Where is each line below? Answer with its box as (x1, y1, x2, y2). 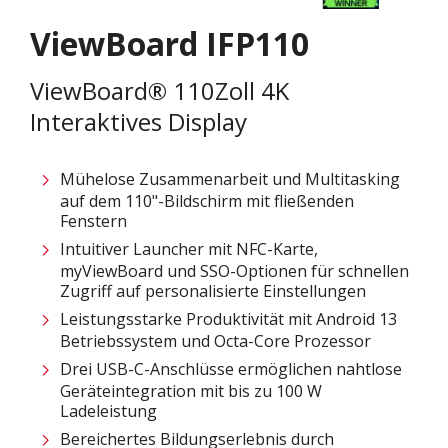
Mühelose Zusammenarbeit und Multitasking (60, 168, 400, 190)
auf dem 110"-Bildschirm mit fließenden (60, 190, 354, 212)
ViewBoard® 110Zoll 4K (30, 74, 289, 107)
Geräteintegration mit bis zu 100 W (60, 380, 322, 402)
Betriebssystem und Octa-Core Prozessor (60, 330, 371, 352)
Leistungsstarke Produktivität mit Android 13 (60, 308, 397, 330)
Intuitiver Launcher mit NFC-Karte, (60, 238, 318, 260)
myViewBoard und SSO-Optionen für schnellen (60, 260, 409, 282)
